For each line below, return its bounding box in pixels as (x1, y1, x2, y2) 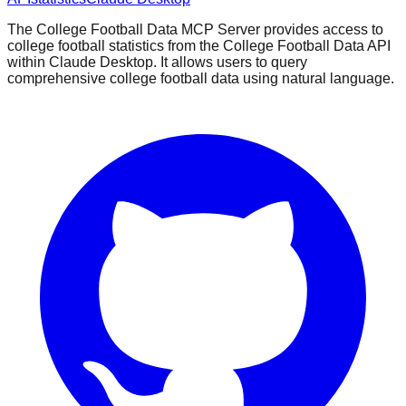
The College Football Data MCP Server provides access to (7, 21, 383, 37)
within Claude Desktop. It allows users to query (7, 53, 307, 70)
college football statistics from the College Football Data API (7, 37, 391, 53)
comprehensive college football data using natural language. (7, 70, 394, 86)
